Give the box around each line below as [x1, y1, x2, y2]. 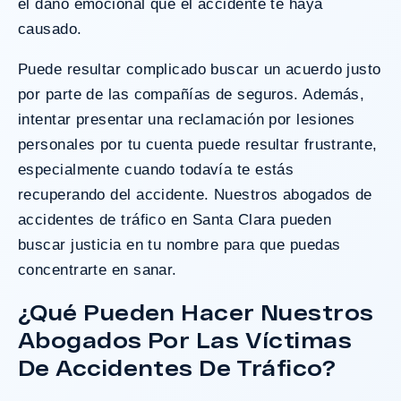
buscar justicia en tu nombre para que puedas [18, 235, 341, 253]
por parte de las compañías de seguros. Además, [18, 85, 365, 103]
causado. [18, 20, 82, 38]
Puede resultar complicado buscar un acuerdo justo [18, 60, 381, 78]
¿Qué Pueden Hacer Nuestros [18, 298, 374, 325]
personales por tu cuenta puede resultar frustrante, [18, 135, 378, 153]
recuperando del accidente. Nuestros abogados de [18, 185, 372, 203]
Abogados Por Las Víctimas [18, 326, 353, 353]
